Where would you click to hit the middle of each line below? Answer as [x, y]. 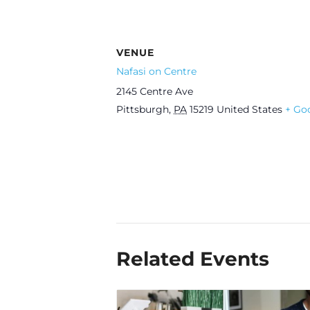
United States [249, 110]
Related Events [193, 258]
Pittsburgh [143, 110]
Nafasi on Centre [156, 72]
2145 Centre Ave [155, 92]
